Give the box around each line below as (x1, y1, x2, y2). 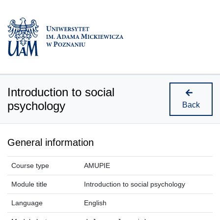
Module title (11, 180, 47, 188)
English (84, 199, 107, 207)
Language (11, 199, 43, 207)
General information (7, 137, 94, 148)
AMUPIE (84, 162, 110, 169)
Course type (11, 162, 49, 169)
